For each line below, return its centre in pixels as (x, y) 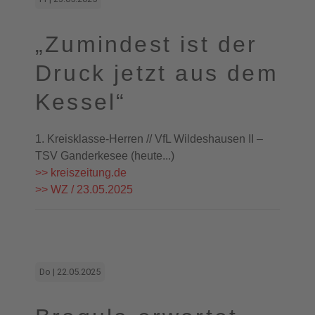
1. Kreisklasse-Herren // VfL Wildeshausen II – (149, 139)
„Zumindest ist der (147, 44)
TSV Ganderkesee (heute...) (105, 156)
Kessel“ (81, 102)
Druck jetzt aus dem (157, 73)
